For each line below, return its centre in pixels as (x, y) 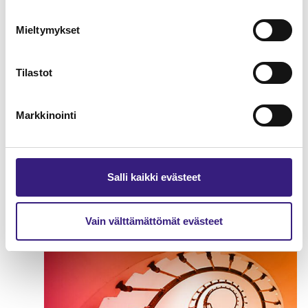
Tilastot (34, 73)
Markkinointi (46, 115)
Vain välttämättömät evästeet (154, 221)
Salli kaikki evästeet (154, 177)
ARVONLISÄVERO (81, 217)
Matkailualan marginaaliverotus (152, 191)
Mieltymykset (48, 30)
